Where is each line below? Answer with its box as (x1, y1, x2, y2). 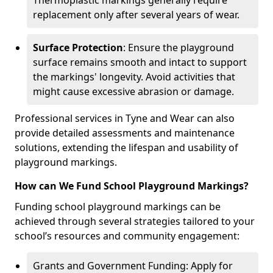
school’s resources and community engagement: (15, 229, 239, 243)
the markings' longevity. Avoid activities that (33, 70, 235, 83)
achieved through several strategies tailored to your (15, 214, 255, 228)
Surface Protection (33, 41, 123, 54)
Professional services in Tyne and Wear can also (15, 112, 235, 125)
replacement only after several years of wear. (33, 8, 239, 21)
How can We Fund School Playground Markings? (15, 179, 249, 193)
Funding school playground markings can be (15, 200, 221, 213)
